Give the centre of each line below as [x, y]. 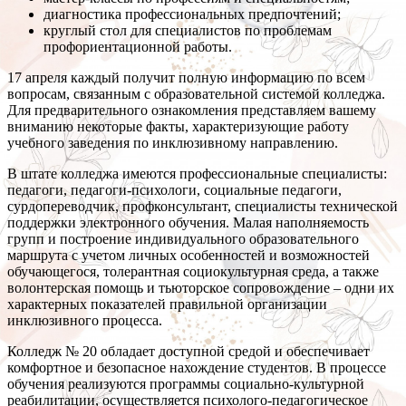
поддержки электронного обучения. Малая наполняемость [188, 223]
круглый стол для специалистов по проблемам [188, 31]
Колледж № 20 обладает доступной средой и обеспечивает [188, 352]
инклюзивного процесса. [85, 321]
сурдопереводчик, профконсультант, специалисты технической [203, 207]
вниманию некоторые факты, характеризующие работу [178, 127]
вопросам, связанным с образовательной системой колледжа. [196, 94]
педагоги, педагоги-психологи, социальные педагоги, [174, 190]
